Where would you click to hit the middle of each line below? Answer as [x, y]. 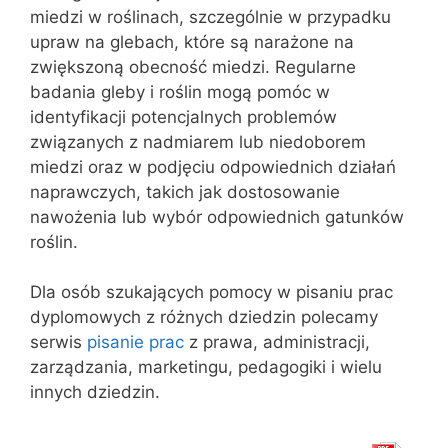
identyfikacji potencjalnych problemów [183, 116]
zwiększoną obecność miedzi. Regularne [193, 66]
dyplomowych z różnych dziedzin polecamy [204, 317]
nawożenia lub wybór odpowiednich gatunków [217, 216]
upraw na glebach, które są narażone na [192, 41]
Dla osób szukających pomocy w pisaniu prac [211, 292]
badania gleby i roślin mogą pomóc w [180, 91]
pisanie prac [135, 342]
